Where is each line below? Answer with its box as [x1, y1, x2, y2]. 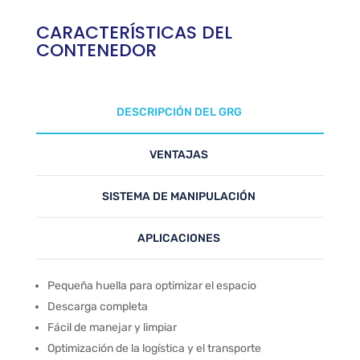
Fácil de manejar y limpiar [47, 321, 177, 335]
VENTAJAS [149, 148, 209, 162]
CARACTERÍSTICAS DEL [35, 20, 232, 46]
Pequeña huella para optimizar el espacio [47, 279, 256, 293]
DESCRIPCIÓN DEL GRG [116, 105, 242, 120]
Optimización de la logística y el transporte [47, 342, 261, 356]
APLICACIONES [137, 231, 221, 246]
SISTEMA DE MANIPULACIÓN [102, 190, 256, 204]
